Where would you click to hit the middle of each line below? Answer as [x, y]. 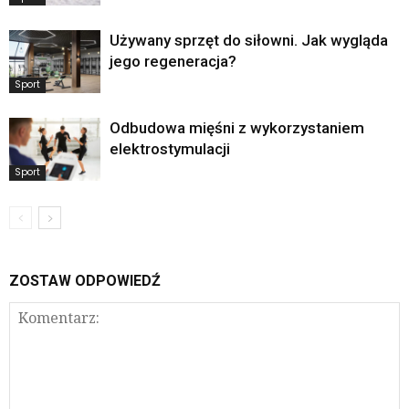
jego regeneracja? [173, 62]
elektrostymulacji [170, 149]
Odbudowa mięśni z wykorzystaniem [237, 128]
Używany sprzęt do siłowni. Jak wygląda [249, 41]
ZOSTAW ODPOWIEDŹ [85, 280]
